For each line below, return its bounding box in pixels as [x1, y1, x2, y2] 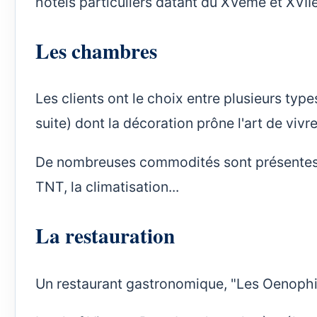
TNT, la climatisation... [35, 178, 183, 195]
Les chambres [35, 35, 157, 67]
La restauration [35, 220, 175, 251]
